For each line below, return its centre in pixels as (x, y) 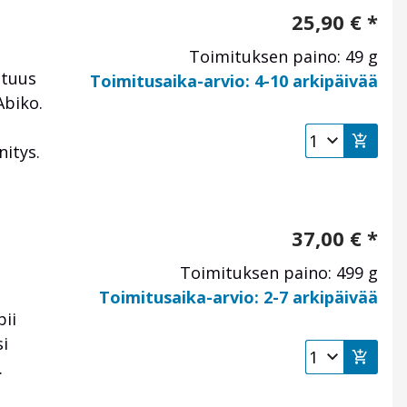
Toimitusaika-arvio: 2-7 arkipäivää (238, 298)
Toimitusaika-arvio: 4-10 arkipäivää (234, 81)
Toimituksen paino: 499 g (279, 273)
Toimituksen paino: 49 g (283, 57)
